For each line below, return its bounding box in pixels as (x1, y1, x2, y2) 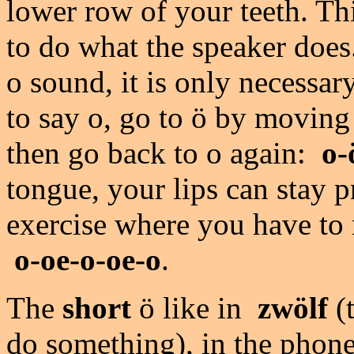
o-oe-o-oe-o (14, 243, 161, 277)
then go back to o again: (6, 136, 314, 170)
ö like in (131, 291, 250, 325)
